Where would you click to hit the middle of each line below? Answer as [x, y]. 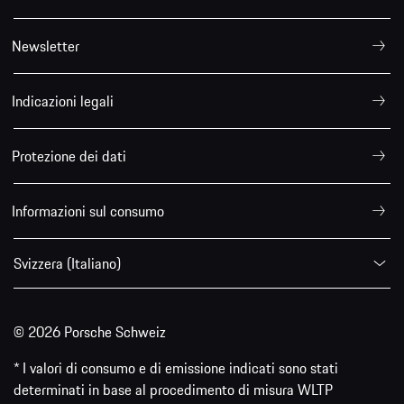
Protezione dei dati [69, 156]
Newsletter [46, 46]
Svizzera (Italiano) [67, 264]
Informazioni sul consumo [88, 211]
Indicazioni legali [63, 101]
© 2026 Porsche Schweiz [90, 332]
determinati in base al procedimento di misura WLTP [173, 390]
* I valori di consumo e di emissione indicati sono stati [176, 368]
